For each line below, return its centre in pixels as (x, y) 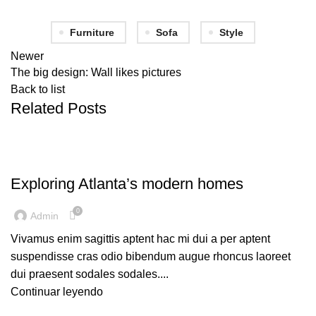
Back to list (38, 90)
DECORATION (46, 160)
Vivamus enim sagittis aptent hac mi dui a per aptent (140, 239)
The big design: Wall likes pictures (96, 73)
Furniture (92, 33)
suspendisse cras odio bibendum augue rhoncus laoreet (151, 257)
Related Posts (59, 109)
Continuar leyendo (57, 292)
